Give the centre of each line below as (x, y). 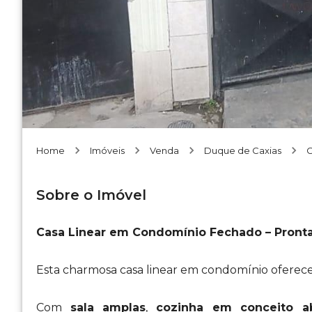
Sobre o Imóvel (91, 195)
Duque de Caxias (243, 150)
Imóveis (107, 150)
